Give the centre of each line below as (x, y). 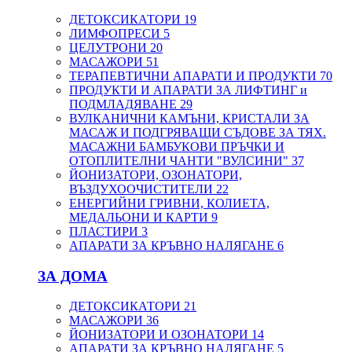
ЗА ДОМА (73, 276)
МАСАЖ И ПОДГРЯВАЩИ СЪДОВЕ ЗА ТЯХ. (198, 132)
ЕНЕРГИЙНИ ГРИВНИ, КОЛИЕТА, (169, 203)
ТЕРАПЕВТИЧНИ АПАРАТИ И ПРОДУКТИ (194, 75)
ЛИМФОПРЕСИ (116, 33)
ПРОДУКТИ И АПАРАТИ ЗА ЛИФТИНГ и (188, 90)
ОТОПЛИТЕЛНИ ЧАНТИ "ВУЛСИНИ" (180, 160)
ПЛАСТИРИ (105, 231)
